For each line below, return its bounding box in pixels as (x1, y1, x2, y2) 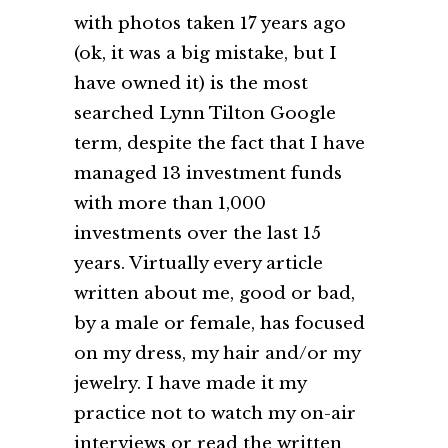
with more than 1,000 (74, 193, 266, 215)
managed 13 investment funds (74, 163, 342, 185)
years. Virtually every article (74, 253, 323, 275)
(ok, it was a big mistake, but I (74, 43, 337, 65)
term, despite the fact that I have (74, 133, 365, 155)
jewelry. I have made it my (74, 373, 306, 395)
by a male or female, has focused (74, 313, 365, 335)
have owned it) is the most (74, 73, 308, 95)
